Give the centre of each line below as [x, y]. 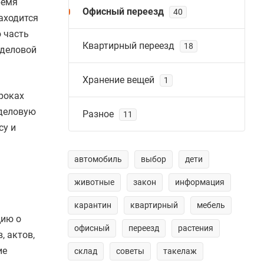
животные [94, 182]
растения [196, 228]
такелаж [180, 251]
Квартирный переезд [128, 46]
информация [200, 182]
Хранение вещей [118, 80]
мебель [211, 205]
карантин [93, 205]
